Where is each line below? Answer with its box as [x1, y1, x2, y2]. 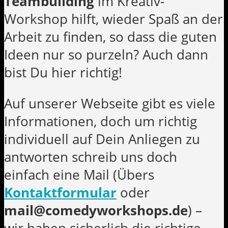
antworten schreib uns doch [4, 148, 177, 166]
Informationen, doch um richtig [4, 112, 197, 130]
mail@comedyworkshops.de [4, 202, 188, 219]
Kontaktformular [4, 184, 117, 202]
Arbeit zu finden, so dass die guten [4, 28, 217, 46]
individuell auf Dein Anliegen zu [4, 130, 200, 148]
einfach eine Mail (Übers [4, 166, 154, 184]
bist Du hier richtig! [4, 64, 122, 82]
